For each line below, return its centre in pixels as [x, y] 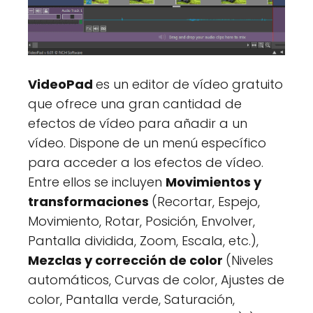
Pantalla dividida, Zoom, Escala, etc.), [143, 240]
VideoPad [62, 84]
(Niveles [249, 260]
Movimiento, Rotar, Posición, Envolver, [141, 221]
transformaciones [90, 201]
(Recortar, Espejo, [206, 201]
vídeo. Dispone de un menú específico [147, 143]
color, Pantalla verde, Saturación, [131, 299]
